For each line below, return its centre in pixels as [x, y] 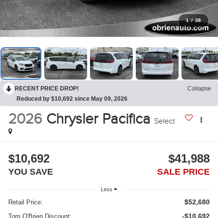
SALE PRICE [183, 172]
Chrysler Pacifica [99, 119]
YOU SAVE [31, 172]
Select [165, 121]
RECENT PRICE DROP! [47, 88]
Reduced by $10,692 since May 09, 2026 [72, 99]
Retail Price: [26, 202]
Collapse [199, 88]
